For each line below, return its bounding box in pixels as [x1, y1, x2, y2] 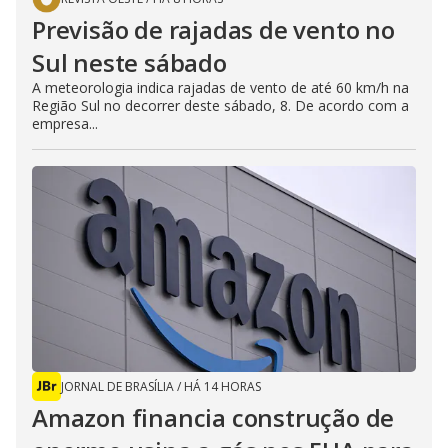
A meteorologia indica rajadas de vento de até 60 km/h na [32, 78, 409, 98]
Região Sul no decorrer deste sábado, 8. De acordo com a [32, 96, 409, 116]
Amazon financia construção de [32, 401, 395, 435]
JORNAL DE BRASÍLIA [61, 378, 174, 396]
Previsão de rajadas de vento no [32, 13, 395, 47]
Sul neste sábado [32, 46, 227, 80]
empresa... [32, 114, 98, 134]
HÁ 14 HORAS [184, 378, 261, 396]
